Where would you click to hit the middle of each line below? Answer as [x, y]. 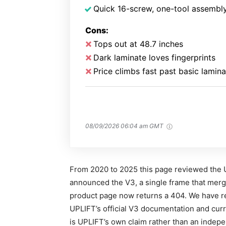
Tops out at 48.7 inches [138, 44]
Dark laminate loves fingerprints [154, 58]
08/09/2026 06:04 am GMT [125, 126]
